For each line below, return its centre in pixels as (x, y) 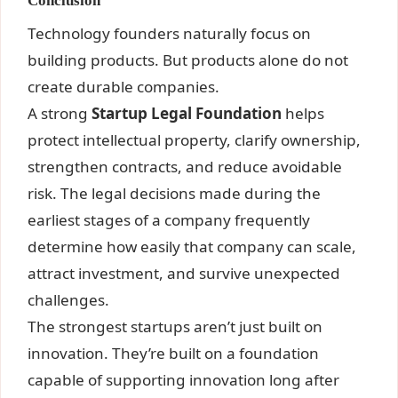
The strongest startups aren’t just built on (175, 326)
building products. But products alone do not (188, 60)
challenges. (69, 299)
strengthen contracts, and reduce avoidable (185, 166)
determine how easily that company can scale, (192, 246)
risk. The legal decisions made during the (175, 193)
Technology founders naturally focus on (170, 33)
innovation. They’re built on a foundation (174, 353)
